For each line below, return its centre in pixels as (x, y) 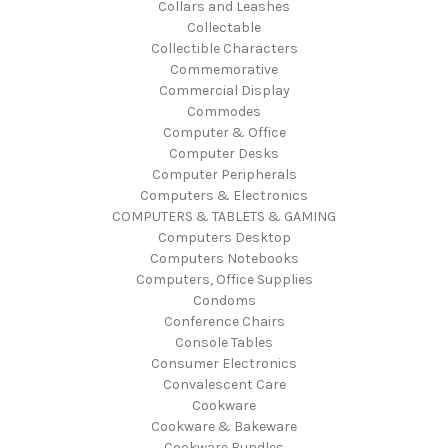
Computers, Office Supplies (224, 279)
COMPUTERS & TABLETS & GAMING (224, 216)
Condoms (224, 300)
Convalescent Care (224, 384)
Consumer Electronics (224, 363)
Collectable (224, 27)
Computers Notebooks (224, 258)
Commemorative (224, 69)
